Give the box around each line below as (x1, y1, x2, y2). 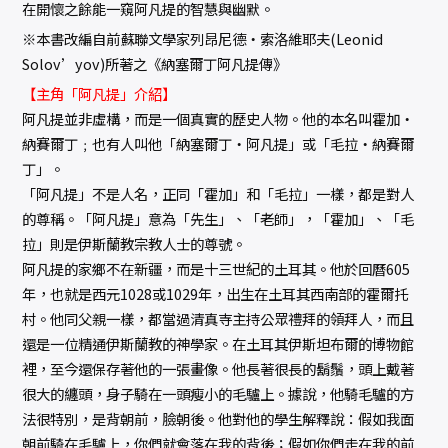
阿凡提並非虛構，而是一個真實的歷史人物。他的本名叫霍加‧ (22, 108, 415, 130)
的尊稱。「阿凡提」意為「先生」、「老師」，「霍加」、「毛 (22, 208, 415, 230)
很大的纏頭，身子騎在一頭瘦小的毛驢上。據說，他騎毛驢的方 (22, 383, 415, 405)
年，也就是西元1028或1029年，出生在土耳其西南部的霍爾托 (22, 283, 409, 305)
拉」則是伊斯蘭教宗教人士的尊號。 (22, 233, 247, 255)
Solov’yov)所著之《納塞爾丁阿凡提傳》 (22, 53, 288, 75)
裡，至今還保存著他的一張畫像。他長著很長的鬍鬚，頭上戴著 (22, 358, 415, 380)
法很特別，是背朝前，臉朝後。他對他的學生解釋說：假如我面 (22, 408, 415, 430)
